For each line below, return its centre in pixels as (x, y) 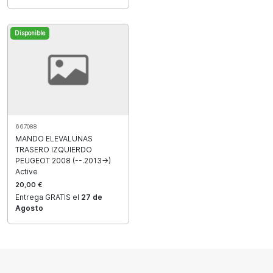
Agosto (29, 208)
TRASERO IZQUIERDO (54, 149)
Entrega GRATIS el (48, 197)
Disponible (30, 33)
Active (27, 171)
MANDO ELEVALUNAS (54, 138)
